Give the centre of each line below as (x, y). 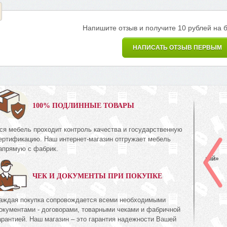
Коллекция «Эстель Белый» (176, 159)
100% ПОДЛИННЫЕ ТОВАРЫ (84, 105)
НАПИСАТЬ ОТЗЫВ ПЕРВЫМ (177, 48)
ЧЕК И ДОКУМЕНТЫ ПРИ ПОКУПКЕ (98, 176)
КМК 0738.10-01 (154, 147)
